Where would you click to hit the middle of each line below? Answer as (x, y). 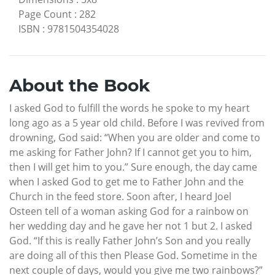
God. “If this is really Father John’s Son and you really (130, 240)
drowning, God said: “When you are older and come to (135, 137)
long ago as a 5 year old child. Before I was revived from (137, 122)
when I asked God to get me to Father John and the (126, 181)
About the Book (79, 85)
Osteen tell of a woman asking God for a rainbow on (129, 211)
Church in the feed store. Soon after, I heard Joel (120, 196)
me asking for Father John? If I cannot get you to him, (130, 152)
